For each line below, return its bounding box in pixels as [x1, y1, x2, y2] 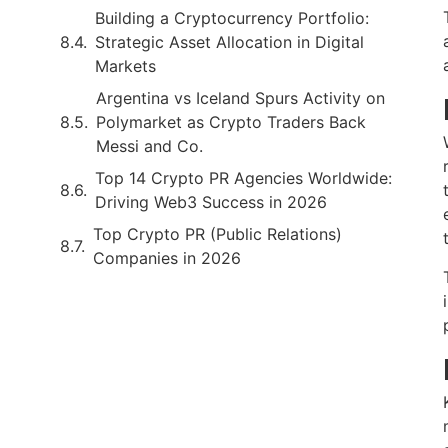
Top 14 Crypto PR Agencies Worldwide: [95, 167, 392, 188]
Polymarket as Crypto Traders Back [96, 111, 366, 132]
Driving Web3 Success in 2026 [95, 191, 327, 212]
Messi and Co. [96, 135, 203, 156]
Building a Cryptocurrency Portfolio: [95, 7, 369, 28]
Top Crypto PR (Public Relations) [93, 223, 342, 244]
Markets [95, 55, 156, 76]
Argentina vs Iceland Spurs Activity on [96, 87, 385, 108]
